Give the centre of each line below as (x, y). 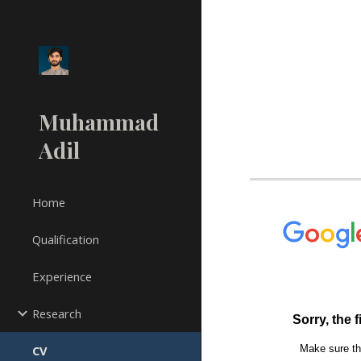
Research (57, 313)
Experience (62, 276)
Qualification (66, 239)
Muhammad (99, 122)
